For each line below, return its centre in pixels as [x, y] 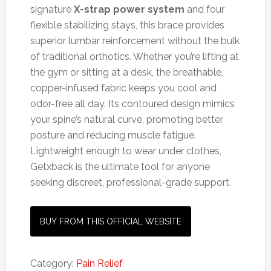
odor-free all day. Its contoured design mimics [132, 104]
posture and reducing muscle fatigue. [113, 135]
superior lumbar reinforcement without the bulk [135, 41]
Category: [53, 264]
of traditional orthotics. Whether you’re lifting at [134, 57]
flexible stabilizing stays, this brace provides [127, 25]
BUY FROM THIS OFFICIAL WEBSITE [110, 222]
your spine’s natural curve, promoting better [126, 120]
